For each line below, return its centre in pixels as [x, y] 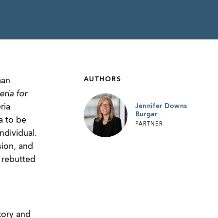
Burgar [146, 115]
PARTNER [149, 124]
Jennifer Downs [161, 106]
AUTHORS [102, 79]
